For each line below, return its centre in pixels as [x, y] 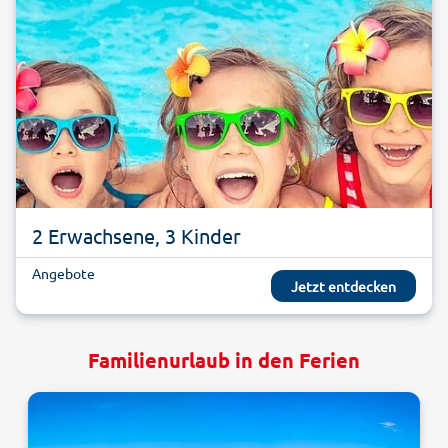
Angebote [63, 273]
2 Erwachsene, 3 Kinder [136, 236]
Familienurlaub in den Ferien [224, 360]
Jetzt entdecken [343, 286]
